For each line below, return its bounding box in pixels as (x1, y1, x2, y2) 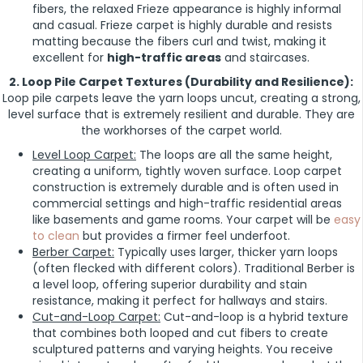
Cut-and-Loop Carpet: (32, 309, 160, 326)
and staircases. (221, 49, 310, 66)
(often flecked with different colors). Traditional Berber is (32, 260, 355, 277)
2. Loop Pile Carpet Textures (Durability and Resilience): (9, 74, 353, 91)
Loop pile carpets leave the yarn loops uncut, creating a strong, (2, 90, 361, 107)
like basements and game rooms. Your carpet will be (32, 211, 334, 228)
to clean (32, 228, 79, 245)
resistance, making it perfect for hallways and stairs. (32, 293, 327, 310)
